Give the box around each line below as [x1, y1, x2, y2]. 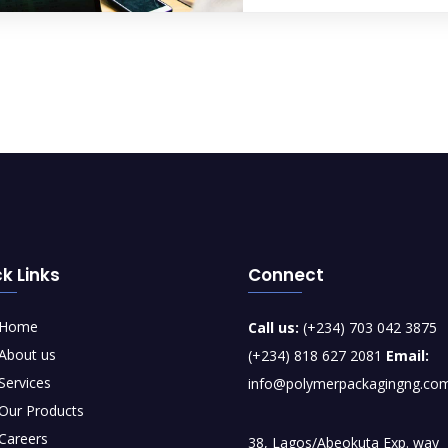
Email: [386, 345, 429, 365]
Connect [248, 263, 324, 287]
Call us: [248, 317, 299, 337]
